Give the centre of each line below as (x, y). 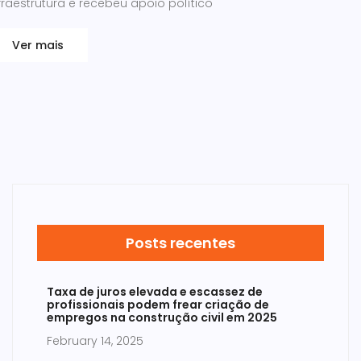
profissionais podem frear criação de (158, 304)
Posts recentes (180, 243)
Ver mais (38, 45)
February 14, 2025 (95, 340)
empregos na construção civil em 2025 (162, 317)
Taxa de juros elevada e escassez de (155, 291)
